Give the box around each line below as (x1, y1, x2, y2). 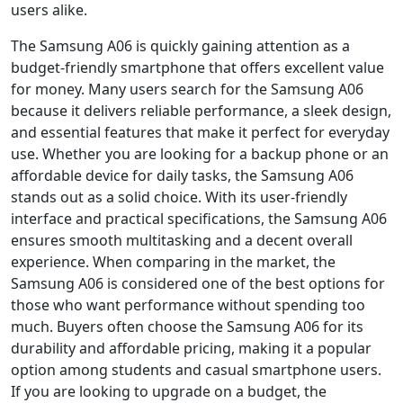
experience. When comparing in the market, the (11, 251, 336, 272)
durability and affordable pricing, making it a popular (11, 337, 372, 358)
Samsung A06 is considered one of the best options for (11, 273, 385, 293)
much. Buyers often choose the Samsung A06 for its (11, 316, 363, 336)
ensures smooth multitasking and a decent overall (11, 229, 353, 250)
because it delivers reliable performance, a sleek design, (11, 100, 391, 121)
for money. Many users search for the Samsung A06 (11, 78, 363, 99)
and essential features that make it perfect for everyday (11, 121, 390, 142)
